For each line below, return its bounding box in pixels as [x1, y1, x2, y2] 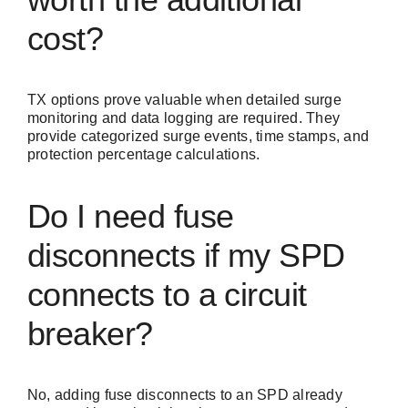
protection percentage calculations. [27, 147, 260, 163]
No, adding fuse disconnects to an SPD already [27, 387, 342, 403]
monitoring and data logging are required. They [27, 110, 341, 127]
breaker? [27, 315, 153, 353]
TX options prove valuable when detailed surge [27, 92, 342, 108]
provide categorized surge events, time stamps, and [27, 128, 369, 145]
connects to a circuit [27, 276, 307, 314]
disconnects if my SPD [27, 237, 345, 275]
